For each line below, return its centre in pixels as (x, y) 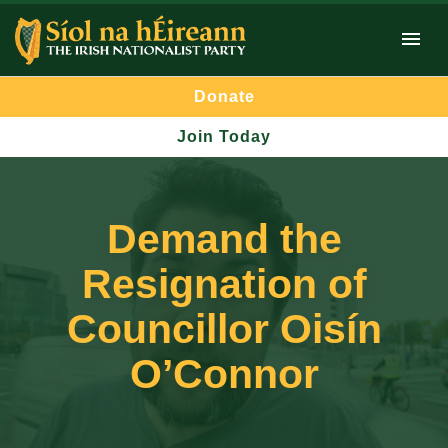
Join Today (224, 137)
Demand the (224, 239)
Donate (224, 97)
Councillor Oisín (224, 329)
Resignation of (224, 284)
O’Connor (224, 374)
